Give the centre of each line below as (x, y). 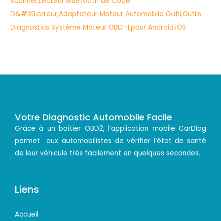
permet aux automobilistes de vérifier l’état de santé (110, 141)
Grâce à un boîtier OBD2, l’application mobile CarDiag (110, 129)
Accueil (27, 215)
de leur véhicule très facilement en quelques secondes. (108, 153)
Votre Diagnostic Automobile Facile (93, 117)
